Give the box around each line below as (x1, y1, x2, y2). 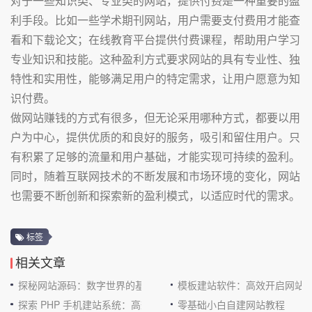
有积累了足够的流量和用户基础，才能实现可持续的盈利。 (10, 148, 300, 164)
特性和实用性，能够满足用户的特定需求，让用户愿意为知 (10, 70, 300, 86)
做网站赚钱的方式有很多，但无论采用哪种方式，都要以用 (10, 109, 300, 125)
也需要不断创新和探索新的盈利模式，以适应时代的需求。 (10, 187, 300, 203)
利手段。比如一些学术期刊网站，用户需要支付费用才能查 (10, 12, 300, 28)
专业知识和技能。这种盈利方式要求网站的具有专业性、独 (10, 51, 300, 67)
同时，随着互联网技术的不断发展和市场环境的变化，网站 (10, 168, 300, 184)
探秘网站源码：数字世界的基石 (17, 277, 155, 292)
